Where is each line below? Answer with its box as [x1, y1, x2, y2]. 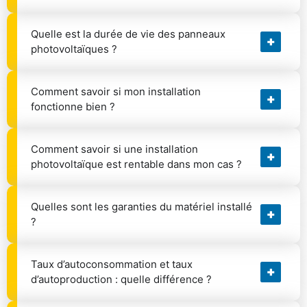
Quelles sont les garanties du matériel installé [31, 200, 252, 214]
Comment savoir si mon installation [31, 85, 201, 99]
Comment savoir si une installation [31, 143, 198, 156]
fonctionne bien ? [31, 100, 115, 114]
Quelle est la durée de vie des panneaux [31, 27, 225, 41]
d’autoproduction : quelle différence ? [31, 273, 212, 286]
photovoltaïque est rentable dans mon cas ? [31, 158, 242, 171]
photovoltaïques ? [31, 42, 117, 56]
